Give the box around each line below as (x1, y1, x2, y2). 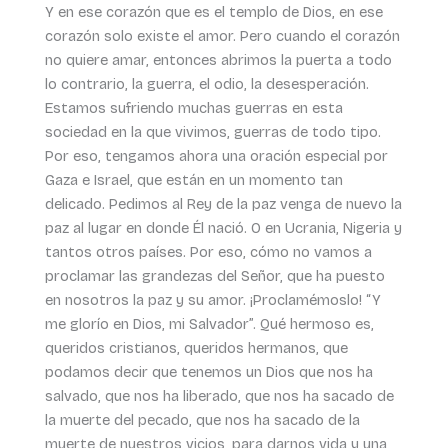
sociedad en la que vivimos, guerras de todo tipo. (44, 122, 381, 141)
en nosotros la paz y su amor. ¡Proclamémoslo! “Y (44, 290, 381, 309)
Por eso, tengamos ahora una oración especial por (44, 146, 388, 165)
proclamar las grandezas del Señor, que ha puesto (44, 266, 385, 285)
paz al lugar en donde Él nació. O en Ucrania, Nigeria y (44, 218, 402, 237)
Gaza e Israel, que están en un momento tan (44, 170, 343, 189)
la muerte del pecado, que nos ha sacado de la (44, 410, 360, 429)
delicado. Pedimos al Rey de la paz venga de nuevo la (44, 194, 402, 213)
